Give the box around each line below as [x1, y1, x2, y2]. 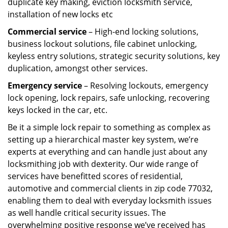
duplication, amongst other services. [8, 63, 148, 74]
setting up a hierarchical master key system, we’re [8, 134, 198, 145]
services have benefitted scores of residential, [8, 170, 183, 182]
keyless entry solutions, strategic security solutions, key [8, 50, 220, 62]
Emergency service [8, 80, 82, 91]
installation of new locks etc [8, 9, 113, 20]
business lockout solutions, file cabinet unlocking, [8, 38, 197, 49]
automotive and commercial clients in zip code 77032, [8, 183, 213, 194]
